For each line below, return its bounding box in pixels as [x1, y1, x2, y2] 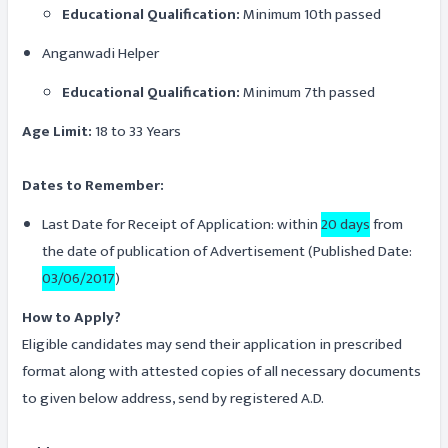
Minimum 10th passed [240, 2, 381, 27]
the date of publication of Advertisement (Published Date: [42, 239, 412, 264]
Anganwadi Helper [42, 41, 159, 66]
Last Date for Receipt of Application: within [42, 212, 321, 237]
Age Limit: [22, 119, 92, 144]
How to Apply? [22, 305, 121, 330]
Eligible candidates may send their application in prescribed [22, 332, 402, 357]
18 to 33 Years [92, 119, 181, 144]
